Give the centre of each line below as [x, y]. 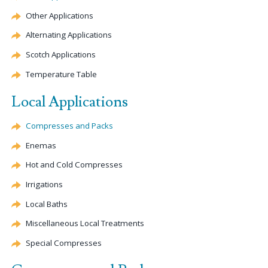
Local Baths [47, 204]
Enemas [41, 145]
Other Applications [60, 15]
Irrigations [44, 184]
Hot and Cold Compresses [74, 165]
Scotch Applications [61, 55]
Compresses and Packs [69, 125]
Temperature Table [61, 74]
